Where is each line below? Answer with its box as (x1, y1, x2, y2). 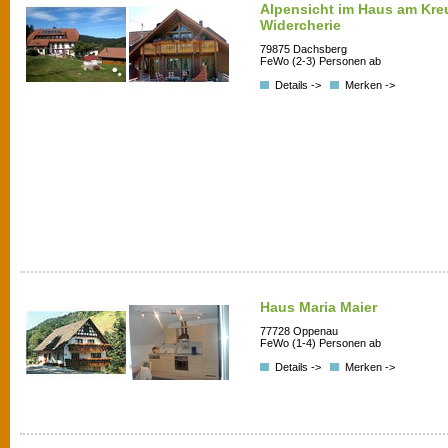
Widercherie (260, 17, 341, 34)
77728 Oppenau (260, 324, 338, 337)
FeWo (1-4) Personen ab (260, 336, 381, 349)
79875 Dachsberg (260, 42, 347, 55)
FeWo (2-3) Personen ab (260, 54, 381, 67)
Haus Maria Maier (260, 299, 377, 316)
